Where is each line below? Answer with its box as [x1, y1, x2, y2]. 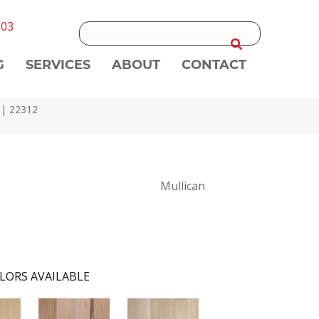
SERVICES [26, 56, 91, 73]
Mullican [159, 178, 205, 194]
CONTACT [182, 56, 247, 73]
